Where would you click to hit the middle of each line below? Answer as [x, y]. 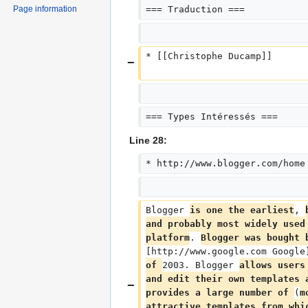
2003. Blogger [200, 265]
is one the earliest [242, 210]
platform [167, 238]
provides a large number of [220, 293]
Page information [45, 9]
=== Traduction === [195, 10]
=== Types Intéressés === [211, 117]
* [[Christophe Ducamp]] [209, 56]
